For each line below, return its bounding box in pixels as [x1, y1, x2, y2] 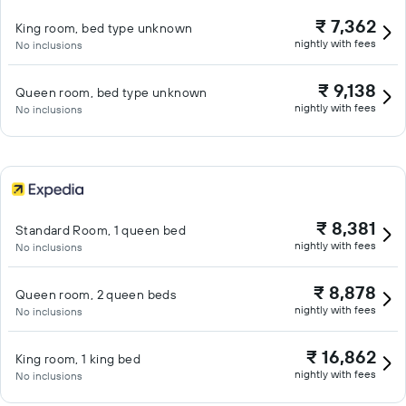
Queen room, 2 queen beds [15, 286, 177, 303]
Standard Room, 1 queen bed [15, 222, 186, 238]
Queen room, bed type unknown [15, 84, 208, 101]
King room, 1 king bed [15, 351, 140, 367]
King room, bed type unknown [15, 20, 193, 36]
